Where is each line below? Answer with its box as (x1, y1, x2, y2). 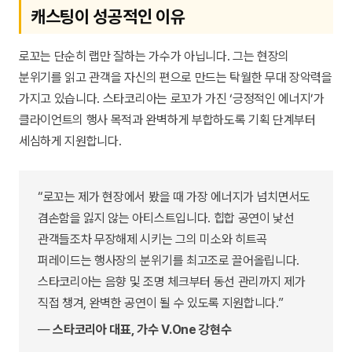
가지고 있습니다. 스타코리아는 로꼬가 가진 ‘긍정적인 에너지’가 (19, 91, 324, 107)
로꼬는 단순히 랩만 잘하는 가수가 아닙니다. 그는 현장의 (19, 49, 290, 64)
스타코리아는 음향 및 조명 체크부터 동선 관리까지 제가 (38, 273, 306, 289)
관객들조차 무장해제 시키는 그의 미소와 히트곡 (38, 231, 267, 247)
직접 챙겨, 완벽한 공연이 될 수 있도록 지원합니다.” (38, 295, 284, 310)
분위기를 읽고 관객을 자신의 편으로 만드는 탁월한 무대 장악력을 (19, 70, 332, 86)
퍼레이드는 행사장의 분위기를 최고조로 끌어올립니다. (38, 252, 300, 268)
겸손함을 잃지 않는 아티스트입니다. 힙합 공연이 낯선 (38, 210, 295, 225)
